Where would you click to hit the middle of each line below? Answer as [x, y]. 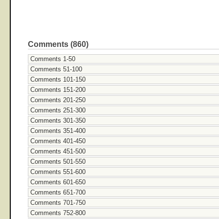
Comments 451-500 [58, 151]
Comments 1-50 [53, 59]
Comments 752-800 [58, 213]
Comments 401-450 [58, 141]
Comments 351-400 [58, 131]
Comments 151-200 [58, 89]
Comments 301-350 [58, 120]
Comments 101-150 [58, 79]
